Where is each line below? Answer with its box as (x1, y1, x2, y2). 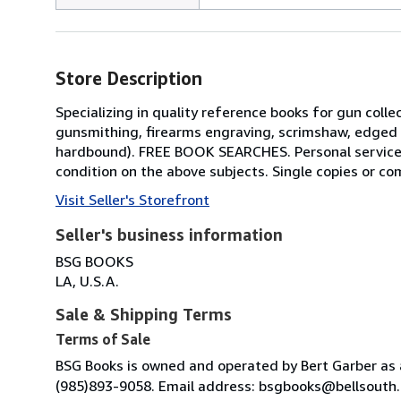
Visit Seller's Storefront (55, 190, 209, 209)
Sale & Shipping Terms (55, 303, 232, 324)
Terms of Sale (55, 329, 150, 348)
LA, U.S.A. (55, 271, 119, 290)
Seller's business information (55, 224, 283, 244)
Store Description (55, 67, 202, 89)
